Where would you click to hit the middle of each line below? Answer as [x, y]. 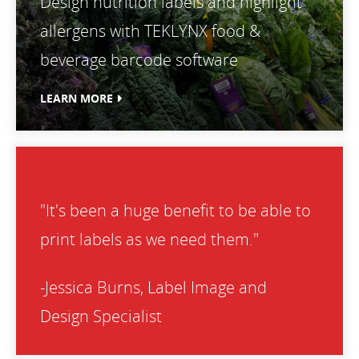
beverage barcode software [139, 60]
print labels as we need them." [149, 239]
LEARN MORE [77, 98]
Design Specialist [101, 316]
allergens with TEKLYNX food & [150, 31]
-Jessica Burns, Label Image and [153, 287]
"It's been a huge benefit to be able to [175, 210]
